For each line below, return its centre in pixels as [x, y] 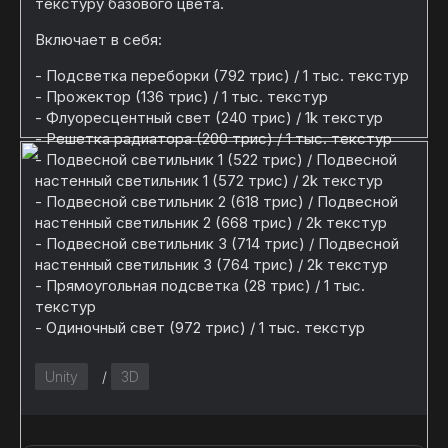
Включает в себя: [98, 39]
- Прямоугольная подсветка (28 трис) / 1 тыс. [200, 285]
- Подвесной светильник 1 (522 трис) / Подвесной [216, 159]
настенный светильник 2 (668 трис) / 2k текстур [211, 222]
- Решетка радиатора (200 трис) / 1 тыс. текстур [213, 138]
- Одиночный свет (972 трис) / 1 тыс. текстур [200, 327]
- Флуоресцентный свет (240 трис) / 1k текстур [209, 117]
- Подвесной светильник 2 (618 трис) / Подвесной [216, 201]
